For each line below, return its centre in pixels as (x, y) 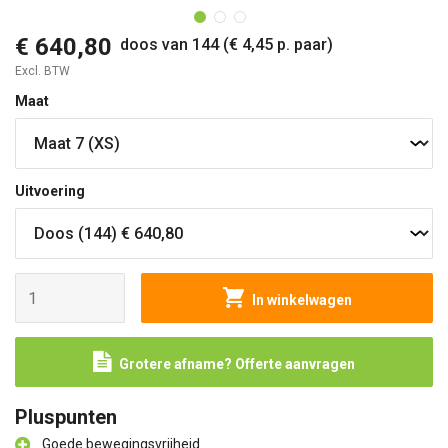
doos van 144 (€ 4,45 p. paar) (226, 44)
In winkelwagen (301, 300)
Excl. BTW (42, 71)
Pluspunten (66, 417)
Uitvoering (50, 191)
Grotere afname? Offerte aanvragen (237, 364)
